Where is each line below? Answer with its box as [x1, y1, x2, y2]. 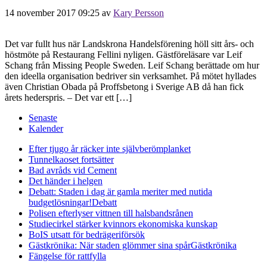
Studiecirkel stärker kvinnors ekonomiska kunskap [29, 218, 218, 229]
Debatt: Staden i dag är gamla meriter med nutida [29, 186, 212, 197]
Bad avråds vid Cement [29, 164, 117, 175]
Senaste [29, 112, 57, 123]
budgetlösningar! [29, 197, 92, 207]
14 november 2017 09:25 [5, 7, 100, 18]
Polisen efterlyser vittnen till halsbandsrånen [29, 207, 193, 218]
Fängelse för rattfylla [29, 250, 106, 261]
